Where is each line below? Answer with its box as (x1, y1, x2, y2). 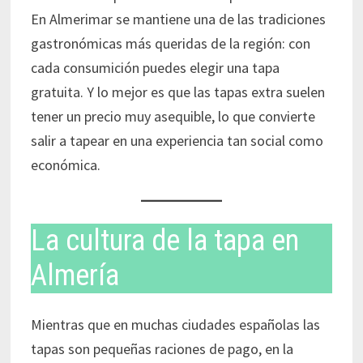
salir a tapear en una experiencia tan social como (30, 131, 323, 150)
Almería (30, 258, 119, 293)
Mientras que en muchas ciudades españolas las (30, 315, 320, 335)
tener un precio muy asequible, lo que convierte (30, 107, 315, 126)
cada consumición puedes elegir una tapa (30, 58, 280, 77)
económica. (30, 156, 100, 174)
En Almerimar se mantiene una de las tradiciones (30, 10, 326, 28)
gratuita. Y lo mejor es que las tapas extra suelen (30, 83, 325, 101)
